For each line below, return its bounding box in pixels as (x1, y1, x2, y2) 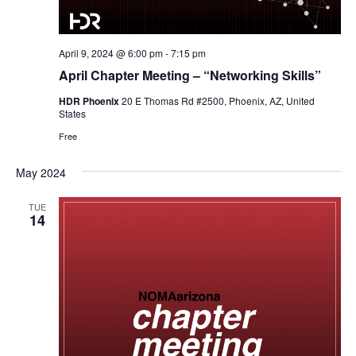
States (58, 106, 86, 120)
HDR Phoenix (58, 94, 122, 108)
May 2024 (15, 164, 66, 180)
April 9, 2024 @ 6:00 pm (58, 46, 163, 60)
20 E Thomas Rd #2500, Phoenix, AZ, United (121, 94, 315, 107)
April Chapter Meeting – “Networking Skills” (58, 66, 321, 84)
